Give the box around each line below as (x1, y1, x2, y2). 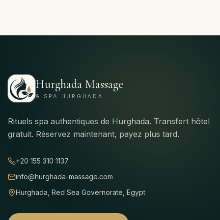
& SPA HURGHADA (35, 93, 104, 100)
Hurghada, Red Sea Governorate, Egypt (16, 188, 145, 196)
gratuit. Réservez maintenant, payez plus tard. (8, 129, 179, 139)
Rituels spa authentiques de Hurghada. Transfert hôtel (8, 116, 210, 126)
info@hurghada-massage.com (16, 172, 113, 181)
